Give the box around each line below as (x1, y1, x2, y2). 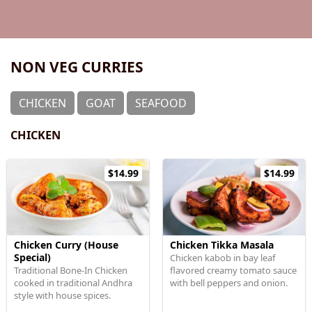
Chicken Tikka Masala (170, 238, 274, 251)
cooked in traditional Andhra (14, 276, 132, 289)
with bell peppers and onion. (170, 276, 288, 289)
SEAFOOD (135, 95, 187, 111)
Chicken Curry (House (14, 238, 118, 251)
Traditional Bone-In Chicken (14, 264, 127, 276)
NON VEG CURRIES (10, 57, 143, 77)
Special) (14, 251, 51, 264)
